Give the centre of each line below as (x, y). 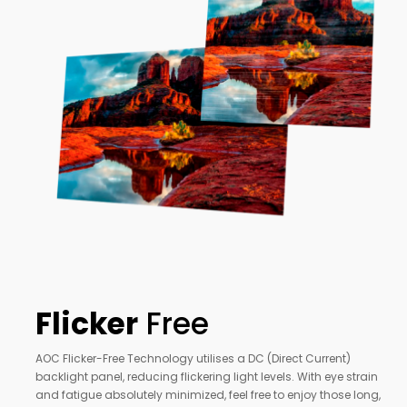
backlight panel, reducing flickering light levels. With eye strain (207, 377)
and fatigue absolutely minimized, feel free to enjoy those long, (208, 395)
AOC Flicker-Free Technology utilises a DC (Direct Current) (193, 359)
